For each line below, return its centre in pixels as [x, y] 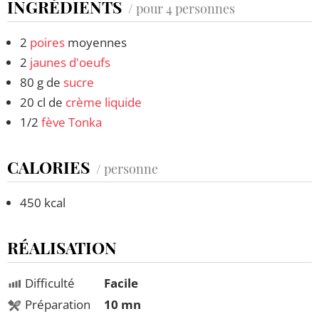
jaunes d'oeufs [70, 62]
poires [47, 42]
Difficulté [50, 283]
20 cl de [43, 102]
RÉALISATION [62, 247]
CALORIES [48, 167]
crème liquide [104, 102]
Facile [121, 283]
